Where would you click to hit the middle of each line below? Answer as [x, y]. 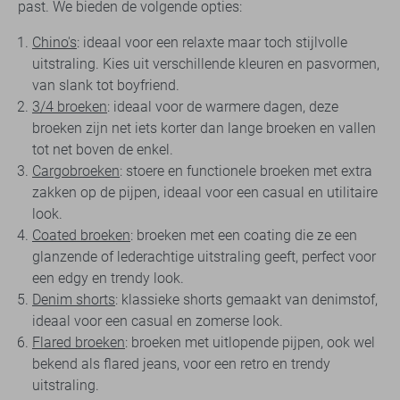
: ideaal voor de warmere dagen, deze [223, 107]
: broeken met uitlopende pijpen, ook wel [250, 343]
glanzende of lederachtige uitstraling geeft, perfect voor [204, 257]
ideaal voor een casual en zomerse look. [158, 321]
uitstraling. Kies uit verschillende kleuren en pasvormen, [206, 64]
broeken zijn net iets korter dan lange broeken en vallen [204, 129]
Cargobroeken [76, 171]
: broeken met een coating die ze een [244, 236]
